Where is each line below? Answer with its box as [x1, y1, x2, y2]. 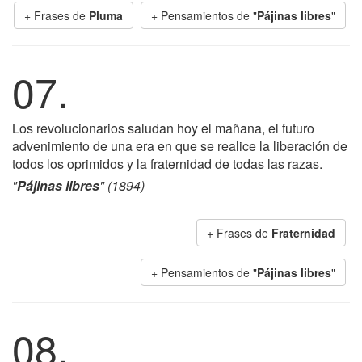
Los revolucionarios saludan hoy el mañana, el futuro [12, 119, 314, 137]
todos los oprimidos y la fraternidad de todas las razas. [12, 154, 322, 173]
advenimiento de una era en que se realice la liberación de [12, 137, 347, 155]
